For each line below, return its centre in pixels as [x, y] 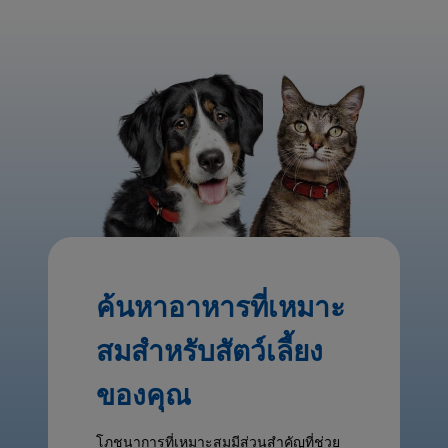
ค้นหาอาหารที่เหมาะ [220, 307]
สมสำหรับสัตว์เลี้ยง [209, 351]
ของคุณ [143, 395]
